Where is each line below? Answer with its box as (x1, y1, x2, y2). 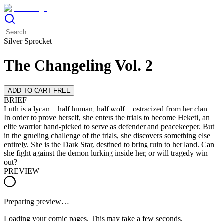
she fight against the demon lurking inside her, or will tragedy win (4, 148, 208, 157)
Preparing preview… (4, 197, 69, 206)
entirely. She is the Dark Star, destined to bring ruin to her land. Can (4, 140, 214, 148)
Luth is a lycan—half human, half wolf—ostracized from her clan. (4, 104, 209, 113)
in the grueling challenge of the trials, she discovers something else (4, 131, 210, 140)
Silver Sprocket (4, 37, 52, 45)
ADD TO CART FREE (8, 86, 71, 94)
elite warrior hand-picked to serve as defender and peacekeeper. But (4, 122, 214, 131)
